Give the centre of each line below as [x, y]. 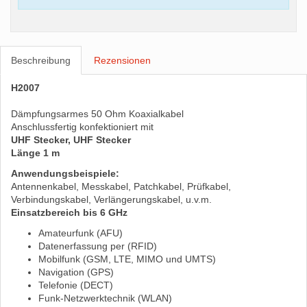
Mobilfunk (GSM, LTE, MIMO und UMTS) [127, 259]
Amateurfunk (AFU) [81, 233]
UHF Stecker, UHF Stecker [71, 140]
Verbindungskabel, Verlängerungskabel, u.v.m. [111, 200]
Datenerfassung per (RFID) [98, 246]
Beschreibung [41, 61]
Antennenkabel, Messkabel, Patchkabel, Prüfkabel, [121, 187]
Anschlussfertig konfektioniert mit [82, 127]
